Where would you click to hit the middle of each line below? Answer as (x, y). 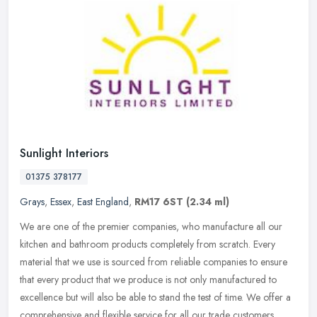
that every (39, 279)
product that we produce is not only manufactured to (169, 279)
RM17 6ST (159, 201)
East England (103, 201)
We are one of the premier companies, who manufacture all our (151, 226)
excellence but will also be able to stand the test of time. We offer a (155, 297)
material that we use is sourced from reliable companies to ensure (154, 261)
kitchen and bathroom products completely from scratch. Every (148, 244)
